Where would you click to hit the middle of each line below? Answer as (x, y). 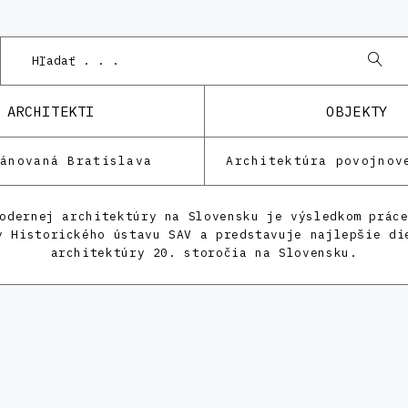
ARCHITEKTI (51, 111)
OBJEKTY (357, 111)
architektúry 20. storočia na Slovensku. (204, 253)
